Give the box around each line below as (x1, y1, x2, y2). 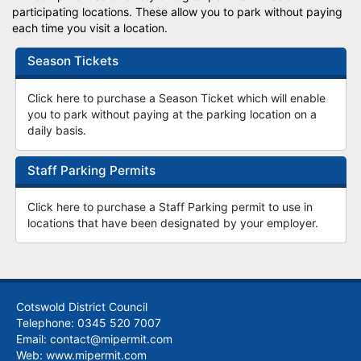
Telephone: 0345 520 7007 (16, 315, 161, 330)
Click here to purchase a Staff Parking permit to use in (27, 200, 313, 214)
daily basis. (27, 123, 86, 137)
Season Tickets (27, 53, 118, 69)
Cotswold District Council (16, 299, 147, 313)
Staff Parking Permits (27, 162, 156, 178)
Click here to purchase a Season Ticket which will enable (27, 91, 326, 105)
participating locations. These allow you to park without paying (12, 5, 342, 19)
